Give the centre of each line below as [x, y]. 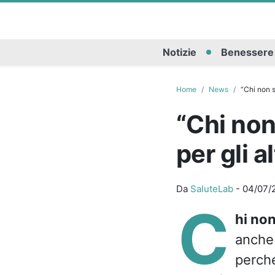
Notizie [179, 52]
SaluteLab [211, 188]
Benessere [247, 52]
